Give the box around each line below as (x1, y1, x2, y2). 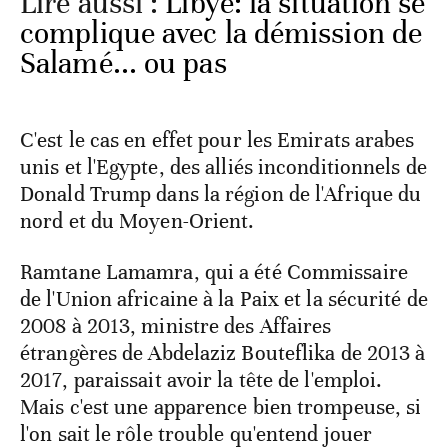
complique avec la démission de (20, 15, 423, 53)
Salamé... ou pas (20, 45, 227, 83)
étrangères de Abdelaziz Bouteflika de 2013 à (20, 340, 426, 367)
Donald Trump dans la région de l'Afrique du (20, 181, 422, 208)
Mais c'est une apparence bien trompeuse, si (20, 394, 422, 421)
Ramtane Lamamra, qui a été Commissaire (20, 259, 408, 286)
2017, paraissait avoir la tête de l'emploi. (20, 367, 383, 394)
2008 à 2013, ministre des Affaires (20, 313, 332, 340)
